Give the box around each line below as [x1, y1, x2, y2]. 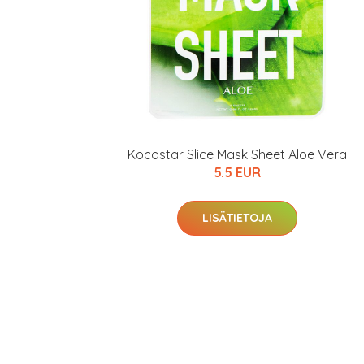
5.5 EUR [214, 164, 261, 180]
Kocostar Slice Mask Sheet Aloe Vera [128, 146, 347, 162]
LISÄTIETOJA [202, 210, 272, 225]
